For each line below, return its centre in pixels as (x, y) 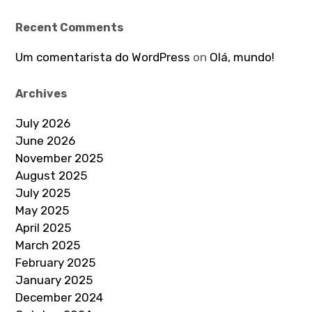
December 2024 (60, 297)
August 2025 (52, 175)
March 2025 (48, 245)
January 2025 (54, 280)
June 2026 (46, 140)
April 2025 (44, 227)
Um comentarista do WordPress (103, 57)
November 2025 (60, 158)
